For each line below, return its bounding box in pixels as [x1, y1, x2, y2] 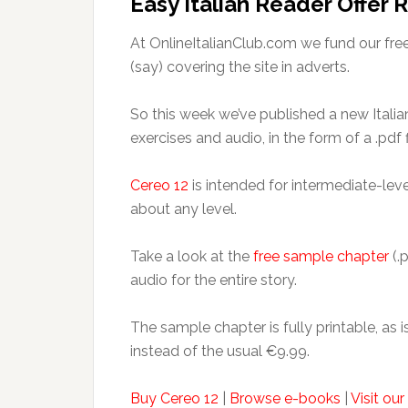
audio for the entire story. [130, 271, 297, 289]
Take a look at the [130, 248, 253, 265]
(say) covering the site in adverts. [130, 58, 350, 76]
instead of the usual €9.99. [130, 342, 310, 360]
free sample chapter [253, 248, 389, 265]
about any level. [130, 200, 237, 218]
